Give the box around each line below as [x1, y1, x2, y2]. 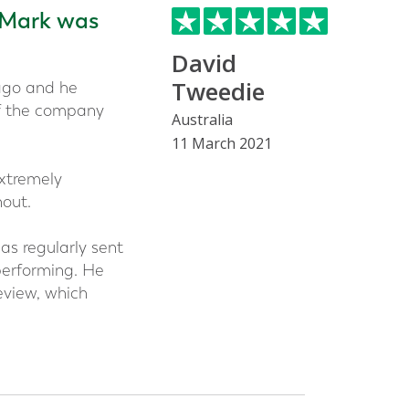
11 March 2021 [172, 133, 272, 153]
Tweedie [172, 75, 265, 108]
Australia [172, 110, 233, 130]
